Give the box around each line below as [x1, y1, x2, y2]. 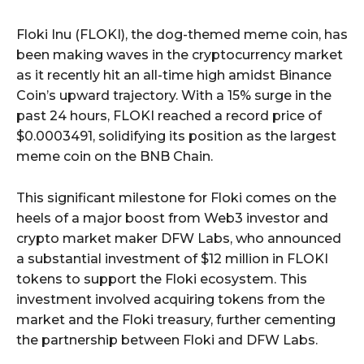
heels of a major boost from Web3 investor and [16, 210, 328, 227]
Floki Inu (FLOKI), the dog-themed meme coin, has [16, 27, 348, 43]
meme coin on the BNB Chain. [16, 149, 213, 165]
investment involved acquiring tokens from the [16, 292, 325, 308]
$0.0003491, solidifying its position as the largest [16, 128, 336, 145]
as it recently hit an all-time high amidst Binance [16, 67, 331, 84]
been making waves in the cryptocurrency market [16, 47, 343, 63]
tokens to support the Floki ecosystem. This [16, 271, 307, 288]
